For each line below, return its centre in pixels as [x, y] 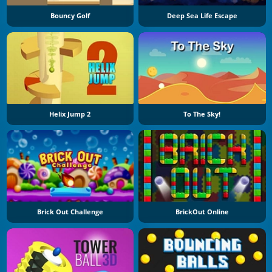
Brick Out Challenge [70, 212]
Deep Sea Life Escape [202, 16]
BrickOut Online [202, 212]
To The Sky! [202, 114]
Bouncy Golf [70, 16]
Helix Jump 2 [70, 114]
